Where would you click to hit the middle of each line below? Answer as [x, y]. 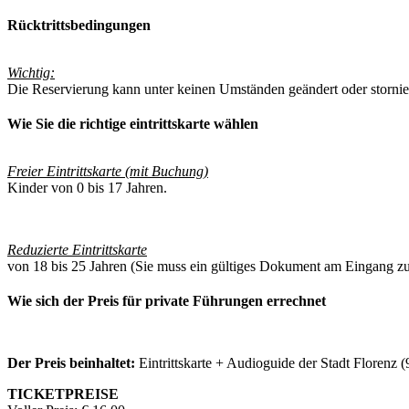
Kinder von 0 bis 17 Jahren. [87, 188]
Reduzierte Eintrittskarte [77, 250]
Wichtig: [31, 73]
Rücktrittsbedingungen [79, 26]
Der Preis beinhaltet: [73, 363]
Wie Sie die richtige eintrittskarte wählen [133, 124]
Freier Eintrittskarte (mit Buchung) [108, 172]
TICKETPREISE [63, 394]
